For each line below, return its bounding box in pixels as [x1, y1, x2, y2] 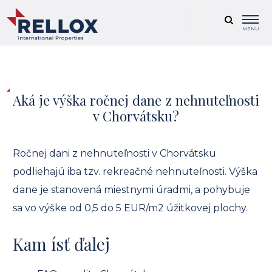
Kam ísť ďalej [13, 233, 110, 256]
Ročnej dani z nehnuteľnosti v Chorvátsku [13, 147, 216, 159]
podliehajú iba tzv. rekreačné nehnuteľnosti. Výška [13, 165, 257, 177]
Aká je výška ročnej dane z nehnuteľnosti [13, 91, 259, 109]
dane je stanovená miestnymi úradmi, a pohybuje [13, 183, 250, 195]
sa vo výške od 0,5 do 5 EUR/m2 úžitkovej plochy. [13, 202, 248, 214]
